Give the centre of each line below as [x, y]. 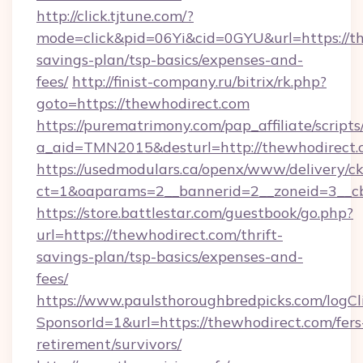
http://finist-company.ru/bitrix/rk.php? [199, 81]
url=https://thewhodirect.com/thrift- [160, 235]
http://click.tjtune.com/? [115, 16]
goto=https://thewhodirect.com [143, 103]
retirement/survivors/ [109, 344]
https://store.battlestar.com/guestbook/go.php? [195, 213]
